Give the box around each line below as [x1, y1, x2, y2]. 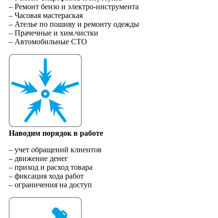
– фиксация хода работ [8, 171, 84, 180]
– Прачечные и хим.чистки [8, 28, 98, 37]
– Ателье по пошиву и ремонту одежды [8, 19, 139, 28]
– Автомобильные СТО [8, 37, 87, 46]
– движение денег [8, 154, 68, 163]
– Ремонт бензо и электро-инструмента [8, 2, 139, 11]
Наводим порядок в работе [8, 128, 103, 137]
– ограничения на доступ [8, 180, 92, 189]
